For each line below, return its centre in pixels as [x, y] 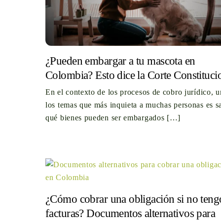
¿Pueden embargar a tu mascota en [120, 60]
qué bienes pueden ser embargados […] [113, 118]
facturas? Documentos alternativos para [130, 213]
